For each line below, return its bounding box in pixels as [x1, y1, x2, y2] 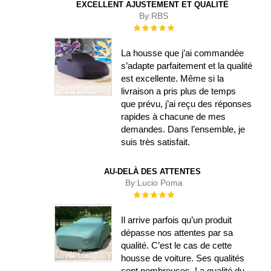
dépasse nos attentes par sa [121, 227, 233, 238]
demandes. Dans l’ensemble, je [121, 124, 246, 135]
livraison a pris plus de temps [121, 86, 237, 97]
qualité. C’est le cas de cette [121, 240, 232, 250]
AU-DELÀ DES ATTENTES [104, 167, 201, 177]
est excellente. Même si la [121, 73, 224, 84]
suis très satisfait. [121, 137, 191, 148]
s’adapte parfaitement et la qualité [121, 60, 253, 71]
